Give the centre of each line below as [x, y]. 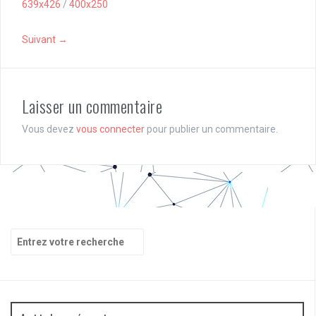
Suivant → [45, 40]
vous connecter [110, 129]
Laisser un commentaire [92, 106]
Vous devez [49, 129]
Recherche [35, 235]
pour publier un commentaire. [211, 129]
